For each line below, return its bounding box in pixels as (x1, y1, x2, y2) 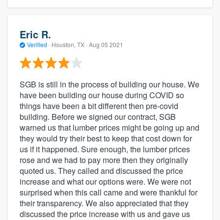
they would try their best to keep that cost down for (20, 132, 192, 144)
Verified (26, 40, 49, 49)
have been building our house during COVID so (20, 89, 184, 101)
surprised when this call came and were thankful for (20, 186, 197, 198)
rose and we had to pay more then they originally (20, 154, 188, 165)
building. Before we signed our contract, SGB (20, 110, 176, 122)
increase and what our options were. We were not (20, 175, 191, 187)
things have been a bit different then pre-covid (20, 100, 178, 111)
